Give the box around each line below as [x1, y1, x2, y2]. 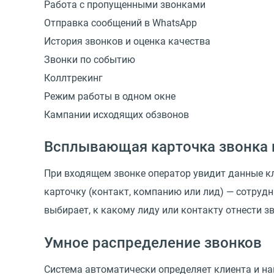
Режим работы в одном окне [44, 90, 176, 102]
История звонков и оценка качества [44, 35, 210, 47]
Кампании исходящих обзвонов [44, 108, 189, 120]
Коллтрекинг [44, 72, 103, 84]
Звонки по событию [44, 53, 135, 65]
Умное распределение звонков [44, 234, 262, 251]
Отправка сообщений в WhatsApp [44, 17, 197, 29]
